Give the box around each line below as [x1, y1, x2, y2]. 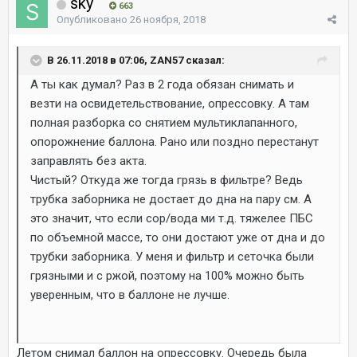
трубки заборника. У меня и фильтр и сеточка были [30, 249, 314, 264]
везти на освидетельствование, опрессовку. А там [30, 96, 309, 111]
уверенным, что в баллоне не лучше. [30, 287, 229, 302]
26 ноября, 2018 [130, 13, 206, 25]
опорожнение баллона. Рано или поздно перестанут [30, 134, 319, 149]
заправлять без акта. [30, 153, 147, 168]
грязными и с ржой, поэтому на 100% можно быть [30, 268, 304, 283]
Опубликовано [57, 13, 130, 25]
